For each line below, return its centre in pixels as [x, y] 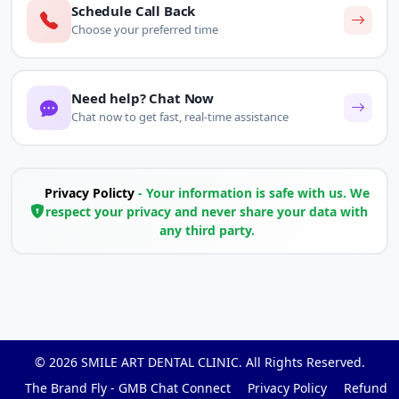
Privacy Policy [287, 388]
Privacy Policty [89, 192]
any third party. [207, 230]
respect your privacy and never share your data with [207, 211]
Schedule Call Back [134, 11]
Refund [366, 388]
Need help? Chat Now [143, 98]
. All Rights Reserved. [301, 362]
